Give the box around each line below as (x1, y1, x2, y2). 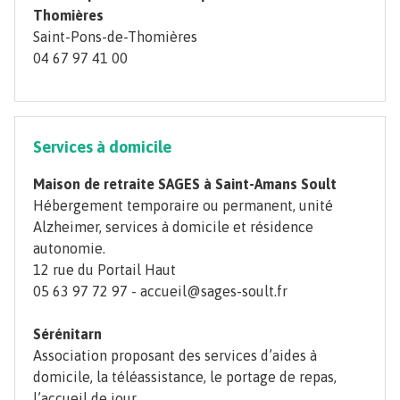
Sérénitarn (33, 326, 102, 343)
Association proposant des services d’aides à (33, 347, 317, 364)
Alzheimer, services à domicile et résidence (33, 219, 313, 236)
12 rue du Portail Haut (33, 262, 176, 279)
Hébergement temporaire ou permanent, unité (33, 197, 333, 214)
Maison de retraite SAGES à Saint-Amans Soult (33, 176, 337, 193)
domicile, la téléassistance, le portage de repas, (33, 369, 337, 386)
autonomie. (33, 240, 105, 257)
